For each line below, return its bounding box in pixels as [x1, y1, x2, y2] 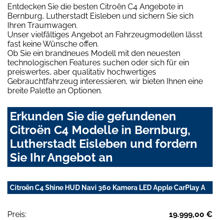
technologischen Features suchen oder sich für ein [7, 58, 189, 68]
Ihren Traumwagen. [7, 21, 78, 30]
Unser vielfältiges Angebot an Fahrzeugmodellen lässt [7, 30, 202, 40]
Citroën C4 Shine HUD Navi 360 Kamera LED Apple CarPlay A [10, 184, 205, 192]
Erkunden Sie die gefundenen [10, 109, 176, 124]
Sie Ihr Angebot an [10, 150, 113, 165]
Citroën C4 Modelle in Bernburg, [10, 123, 191, 137]
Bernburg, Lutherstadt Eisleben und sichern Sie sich [7, 11, 193, 21]
